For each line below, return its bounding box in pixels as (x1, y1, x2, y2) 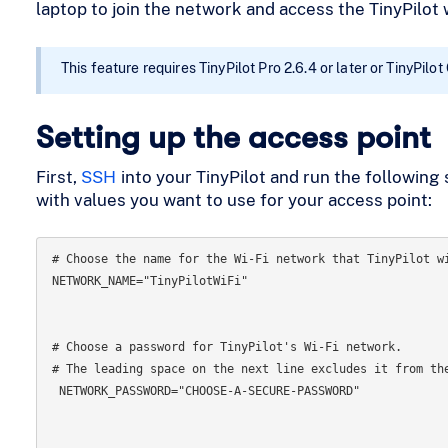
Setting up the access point (35, 118, 431, 156)
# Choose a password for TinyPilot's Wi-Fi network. (51, 340, 402, 354)
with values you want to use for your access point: (35, 189, 432, 210)
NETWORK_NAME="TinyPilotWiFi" (51, 274, 248, 288)
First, (35, 166, 81, 187)
